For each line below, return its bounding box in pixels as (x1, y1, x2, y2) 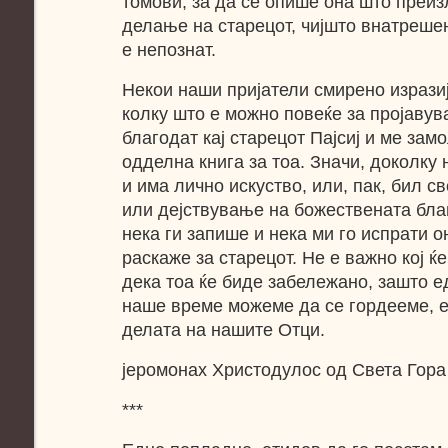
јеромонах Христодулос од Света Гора (122, 360, 446, 380)
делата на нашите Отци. (122, 320, 325, 340)
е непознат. (122, 40, 216, 60)
